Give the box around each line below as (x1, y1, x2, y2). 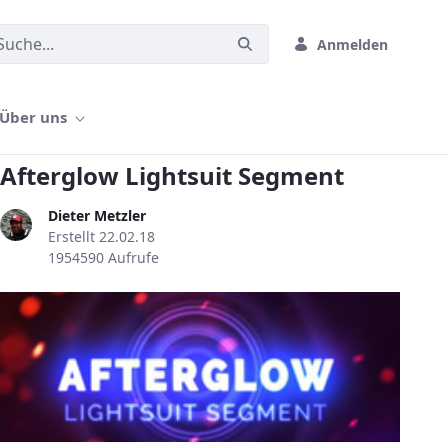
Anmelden (317, 34, 388, 54)
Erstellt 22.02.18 (48, 227, 155, 246)
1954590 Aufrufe (48, 248, 159, 267)
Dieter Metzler (48, 206, 146, 225)
